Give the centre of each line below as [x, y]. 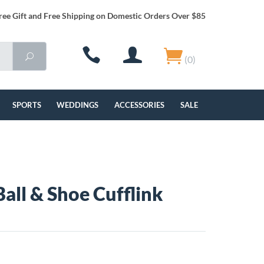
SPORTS [27, 105]
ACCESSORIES [140, 105]
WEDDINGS [78, 105]
